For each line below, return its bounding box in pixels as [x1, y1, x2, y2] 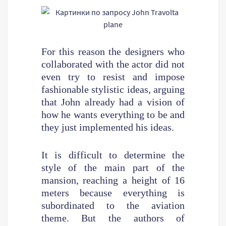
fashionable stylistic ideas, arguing [41, 83, 185, 95]
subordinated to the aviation [41, 199, 185, 211]
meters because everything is [41, 187, 185, 198]
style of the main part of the [41, 161, 185, 173]
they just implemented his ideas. [41, 121, 174, 133]
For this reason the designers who [41, 45, 185, 57]
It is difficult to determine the [41, 149, 185, 160]
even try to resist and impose [41, 71, 185, 82]
